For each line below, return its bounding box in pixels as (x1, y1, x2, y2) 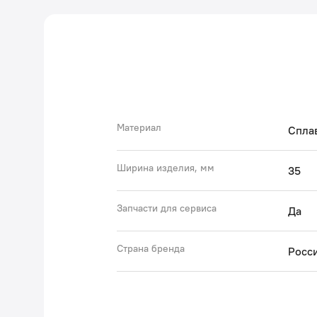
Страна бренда (117, 242, 185, 255)
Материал (117, 121, 161, 134)
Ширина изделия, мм (117, 161, 214, 174)
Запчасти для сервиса (117, 202, 217, 214)
